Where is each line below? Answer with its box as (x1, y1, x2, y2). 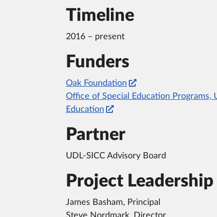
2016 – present (66, 32, 124, 42)
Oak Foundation (66, 79, 127, 88)
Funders (66, 53, 129, 71)
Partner (66, 126, 125, 144)
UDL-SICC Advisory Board (66, 152, 166, 161)
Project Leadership (66, 172, 214, 190)
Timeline (66, 7, 134, 25)
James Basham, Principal (66, 198, 160, 207)
